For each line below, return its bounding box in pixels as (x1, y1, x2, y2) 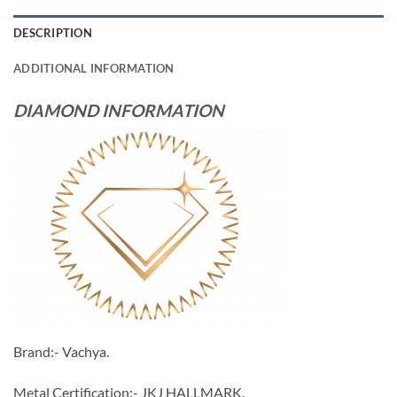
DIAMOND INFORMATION (13, 99, 224, 121)
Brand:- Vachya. (13, 343, 109, 361)
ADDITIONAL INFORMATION (13, 60, 175, 75)
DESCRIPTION (13, 25, 92, 40)
